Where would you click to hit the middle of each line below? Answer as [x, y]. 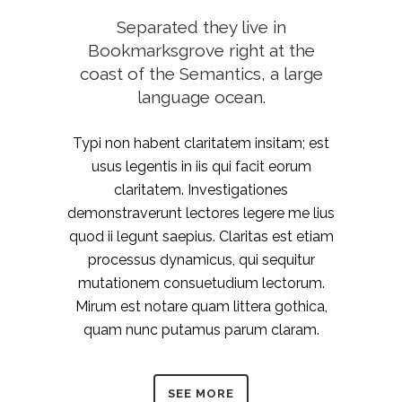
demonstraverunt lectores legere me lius [201, 213]
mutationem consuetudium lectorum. [201, 283]
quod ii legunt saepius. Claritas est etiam [201, 236]
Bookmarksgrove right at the [201, 50]
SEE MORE [201, 393]
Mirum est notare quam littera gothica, [201, 306]
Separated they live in [201, 26]
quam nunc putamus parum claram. [201, 329]
